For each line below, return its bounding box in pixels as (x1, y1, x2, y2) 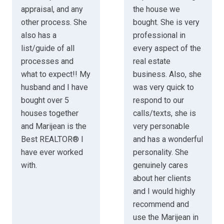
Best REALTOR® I (20, 134, 83, 144)
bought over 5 (20, 95, 69, 105)
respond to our (132, 95, 184, 105)
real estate (132, 56, 170, 66)
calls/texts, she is (132, 108, 196, 118)
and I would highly (132, 186, 195, 196)
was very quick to (132, 82, 194, 92)
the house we (132, 4, 180, 14)
